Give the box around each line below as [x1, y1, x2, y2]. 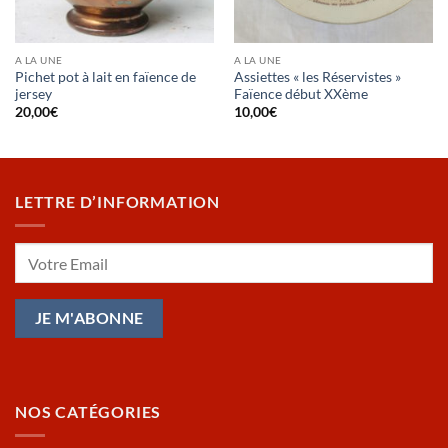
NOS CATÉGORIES [15, 401, 162, 421]
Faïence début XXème [233, 85, 368, 102]
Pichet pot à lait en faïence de [14, 68, 196, 85]
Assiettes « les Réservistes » [233, 68, 401, 85]
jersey [14, 85, 52, 102]
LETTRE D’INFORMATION [15, 191, 220, 211]
